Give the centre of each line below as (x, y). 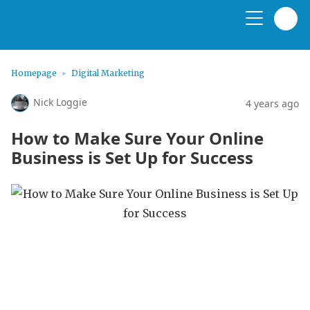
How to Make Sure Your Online (137, 138)
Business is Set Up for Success (132, 157)
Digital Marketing (108, 73)
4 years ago (272, 103)
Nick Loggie (60, 102)
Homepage (34, 73)
